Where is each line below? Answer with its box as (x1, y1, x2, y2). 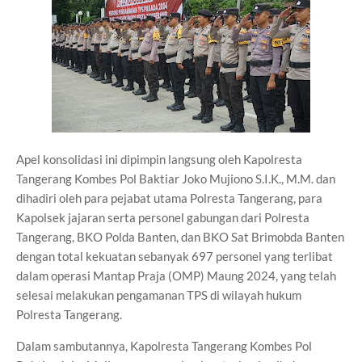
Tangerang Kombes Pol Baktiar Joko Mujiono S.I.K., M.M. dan (16, 171, 335, 186)
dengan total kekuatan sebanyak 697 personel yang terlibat (16, 249, 333, 263)
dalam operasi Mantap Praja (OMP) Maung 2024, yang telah (16, 268, 336, 283)
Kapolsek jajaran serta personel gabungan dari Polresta (16, 210, 309, 225)
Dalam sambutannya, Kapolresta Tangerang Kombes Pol (16, 339, 312, 353)
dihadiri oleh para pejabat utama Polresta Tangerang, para (16, 191, 322, 205)
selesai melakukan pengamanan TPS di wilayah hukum (16, 288, 301, 302)
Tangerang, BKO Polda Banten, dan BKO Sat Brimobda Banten (16, 229, 344, 244)
